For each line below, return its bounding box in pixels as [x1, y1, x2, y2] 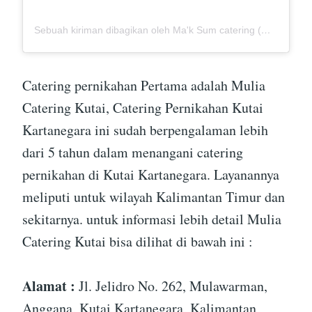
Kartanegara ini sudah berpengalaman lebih [22, 120, 268, 139]
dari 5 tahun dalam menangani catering [22, 142, 243, 162]
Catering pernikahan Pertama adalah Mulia [22, 75, 265, 95]
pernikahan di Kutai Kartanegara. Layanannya [22, 164, 279, 184]
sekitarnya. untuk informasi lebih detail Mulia [22, 209, 281, 228]
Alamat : [22, 275, 75, 296]
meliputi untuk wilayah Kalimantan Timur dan [22, 187, 285, 206]
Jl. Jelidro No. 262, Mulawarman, [75, 276, 267, 295]
